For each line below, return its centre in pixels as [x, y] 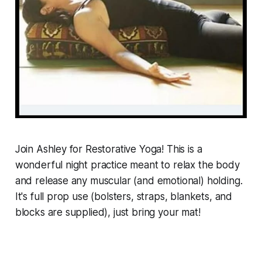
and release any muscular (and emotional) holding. [129, 181]
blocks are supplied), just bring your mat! [108, 213]
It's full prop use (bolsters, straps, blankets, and [124, 197]
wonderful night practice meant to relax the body [127, 165]
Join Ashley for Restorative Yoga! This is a [108, 149]
